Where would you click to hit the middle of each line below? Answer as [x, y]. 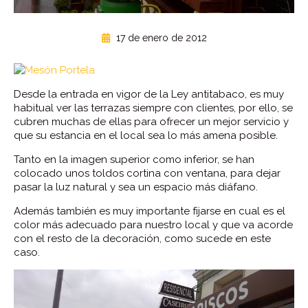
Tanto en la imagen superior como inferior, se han [134, 159]
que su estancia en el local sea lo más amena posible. [146, 135]
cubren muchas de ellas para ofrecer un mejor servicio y [151, 122]
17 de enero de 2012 [160, 38]
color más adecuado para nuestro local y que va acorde [153, 225]
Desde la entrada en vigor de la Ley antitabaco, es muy [149, 94]
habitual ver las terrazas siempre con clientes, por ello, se [153, 108]
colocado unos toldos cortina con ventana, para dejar [147, 173]
